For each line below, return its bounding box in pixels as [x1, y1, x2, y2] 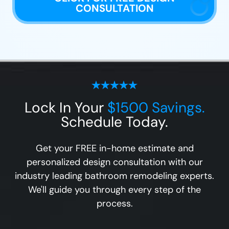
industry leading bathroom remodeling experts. [15, 169, 214, 182]
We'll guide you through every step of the [28, 183, 201, 196]
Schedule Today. [61, 112, 168, 131]
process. [96, 197, 133, 210]
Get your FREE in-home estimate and [35, 142, 194, 154]
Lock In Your [24, 98, 107, 117]
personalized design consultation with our [26, 155, 203, 168]
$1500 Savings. [107, 98, 205, 117]
